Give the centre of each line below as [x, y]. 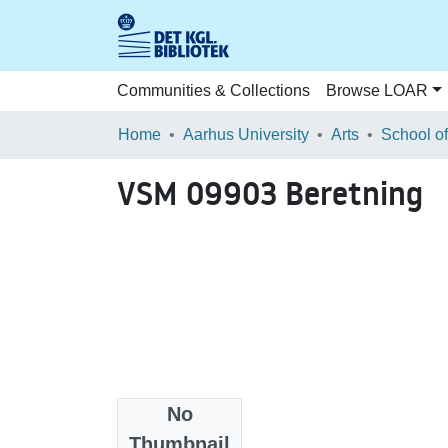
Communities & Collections [213, 90]
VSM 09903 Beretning [270, 194]
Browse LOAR [377, 90]
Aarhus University [246, 134]
